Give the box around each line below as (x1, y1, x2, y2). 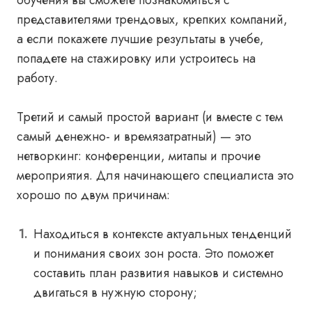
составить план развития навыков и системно (33, 264, 283, 282)
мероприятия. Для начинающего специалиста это (17, 166, 294, 185)
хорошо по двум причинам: (17, 186, 170, 204)
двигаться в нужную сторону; (33, 283, 197, 302)
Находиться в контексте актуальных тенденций (33, 225, 292, 243)
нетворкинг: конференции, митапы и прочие (17, 147, 260, 165)
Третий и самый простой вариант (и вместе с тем (17, 108, 283, 126)
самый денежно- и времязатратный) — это (17, 127, 251, 146)
